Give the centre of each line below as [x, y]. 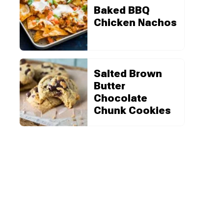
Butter [110, 86]
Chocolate [121, 98]
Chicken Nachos [135, 22]
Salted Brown [128, 73]
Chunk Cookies [132, 110]
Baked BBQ [122, 10]
